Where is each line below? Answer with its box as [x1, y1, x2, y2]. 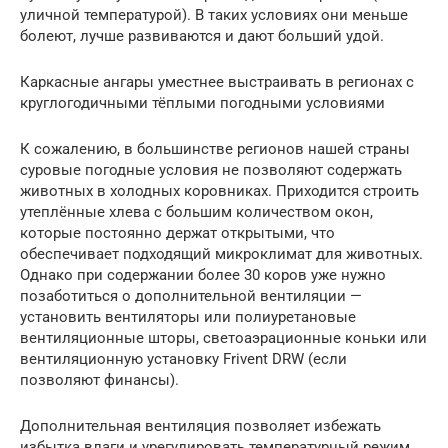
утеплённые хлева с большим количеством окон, [20, 202, 373, 221]
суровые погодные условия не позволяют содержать [20, 160, 402, 179]
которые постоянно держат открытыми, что [20, 223, 335, 242]
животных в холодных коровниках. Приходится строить [20, 181, 419, 200]
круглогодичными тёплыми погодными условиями [20, 93, 385, 112]
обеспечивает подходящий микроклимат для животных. [20, 244, 423, 263]
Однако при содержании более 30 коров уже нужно [20, 265, 386, 284]
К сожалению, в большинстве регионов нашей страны [20, 139, 410, 158]
